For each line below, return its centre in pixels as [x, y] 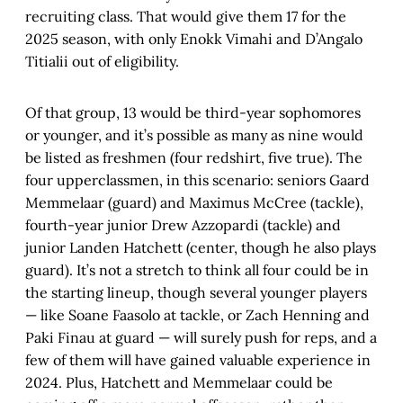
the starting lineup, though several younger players [196, 293]
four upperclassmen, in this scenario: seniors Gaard [197, 180]
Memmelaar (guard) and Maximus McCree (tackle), [194, 203]
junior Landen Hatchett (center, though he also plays [201, 248]
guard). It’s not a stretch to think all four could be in [197, 270]
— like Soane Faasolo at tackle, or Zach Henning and [197, 315]
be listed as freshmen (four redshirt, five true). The [194, 158]
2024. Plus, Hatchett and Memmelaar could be [179, 383]
